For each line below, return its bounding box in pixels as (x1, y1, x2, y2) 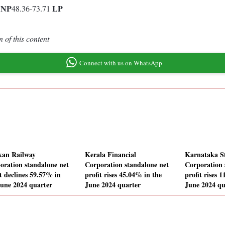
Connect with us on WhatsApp (79, 58, 162, 67)
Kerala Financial (85, 149, 136, 160)
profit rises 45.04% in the (85, 169, 162, 180)
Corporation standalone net (85, 159, 169, 170)
